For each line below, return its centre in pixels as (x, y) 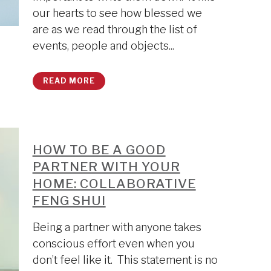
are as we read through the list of (115, 29)
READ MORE (69, 81)
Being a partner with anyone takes (117, 227)
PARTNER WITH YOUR (106, 167)
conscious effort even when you (113, 243)
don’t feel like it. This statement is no (125, 260)
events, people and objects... (103, 46)
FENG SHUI (69, 201)
